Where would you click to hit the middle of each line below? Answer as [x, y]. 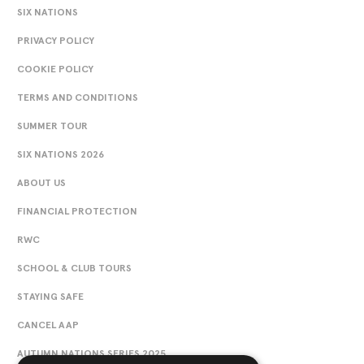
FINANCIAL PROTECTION [77, 211]
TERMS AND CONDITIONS [78, 97]
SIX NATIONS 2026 [61, 154]
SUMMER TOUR [52, 126]
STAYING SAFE [50, 296]
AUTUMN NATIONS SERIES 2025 [91, 353]
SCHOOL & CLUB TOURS [74, 268]
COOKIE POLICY [55, 69]
